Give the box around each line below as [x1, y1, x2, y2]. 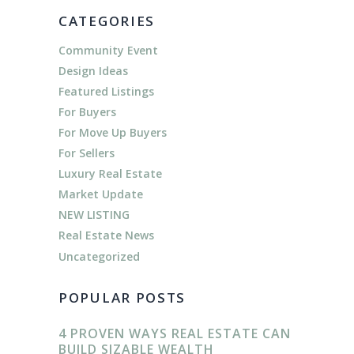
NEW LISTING [58, 206, 130, 222]
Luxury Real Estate [58, 165, 162, 181]
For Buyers [58, 104, 116, 119]
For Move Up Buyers [58, 124, 167, 140]
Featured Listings [58, 83, 154, 99]
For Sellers [58, 145, 115, 160]
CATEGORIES [58, 11, 155, 30]
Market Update [58, 186, 143, 201]
